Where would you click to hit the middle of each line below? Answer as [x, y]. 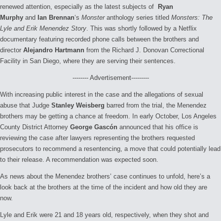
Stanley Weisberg [78, 106]
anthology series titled [138, 18]
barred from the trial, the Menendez [156, 106]
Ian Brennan [56, 18]
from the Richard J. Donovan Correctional [144, 50]
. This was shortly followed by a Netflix [142, 29]
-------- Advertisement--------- [110, 78]
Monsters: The [192, 18]
